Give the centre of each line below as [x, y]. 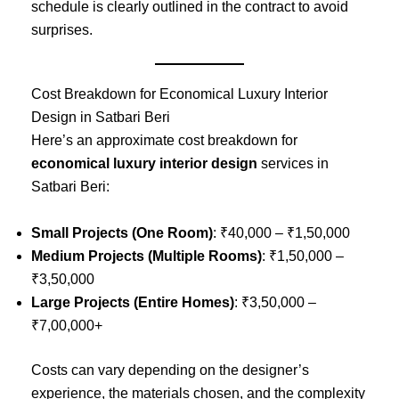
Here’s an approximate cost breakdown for [164, 141]
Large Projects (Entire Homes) [133, 302]
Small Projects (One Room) [122, 232]
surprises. [62, 30]
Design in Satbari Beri [101, 118]
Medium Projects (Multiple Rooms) [147, 256]
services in [293, 164]
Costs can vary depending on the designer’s [170, 370]
